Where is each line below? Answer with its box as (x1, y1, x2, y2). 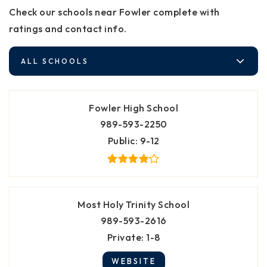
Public (107, 134, 135, 147)
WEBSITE (111, 256, 156, 266)
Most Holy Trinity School (77, 198, 190, 210)
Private (107, 231, 141, 243)
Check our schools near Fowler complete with (9, 5, 220, 18)
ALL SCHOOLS (21, 56, 89, 66)
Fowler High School (89, 101, 178, 114)
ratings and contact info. (9, 22, 127, 35)
